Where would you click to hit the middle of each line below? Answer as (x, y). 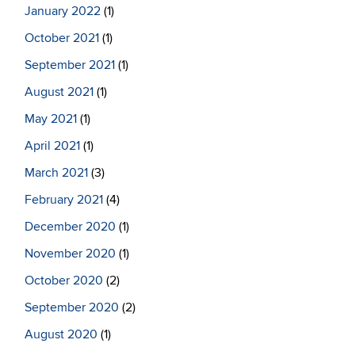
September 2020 (72, 307)
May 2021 (51, 119)
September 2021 (70, 65)
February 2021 (64, 200)
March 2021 (56, 173)
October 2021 (62, 38)
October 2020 (64, 281)
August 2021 (59, 92)
